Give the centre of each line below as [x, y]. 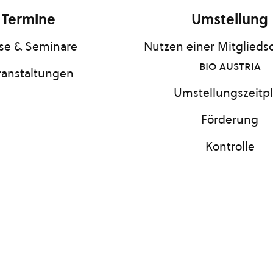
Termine [29, 19]
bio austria [230, 66]
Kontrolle [230, 146]
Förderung [230, 119]
